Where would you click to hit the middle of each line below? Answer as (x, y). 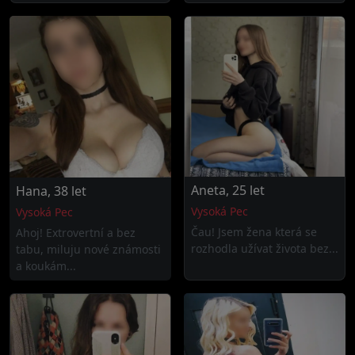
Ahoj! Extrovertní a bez (76, 233)
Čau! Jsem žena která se (254, 232)
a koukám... (46, 266)
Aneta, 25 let (228, 190)
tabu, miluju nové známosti (88, 249)
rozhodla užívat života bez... (265, 248)
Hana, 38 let (51, 191)
